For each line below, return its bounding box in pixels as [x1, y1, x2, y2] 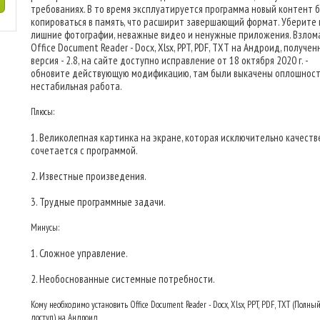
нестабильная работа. [31, 79, 122, 93]
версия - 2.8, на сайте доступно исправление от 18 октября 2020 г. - [31, 54, 308, 67]
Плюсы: [31, 106, 54, 118]
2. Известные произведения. [31, 169, 146, 183]
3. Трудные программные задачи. [31, 195, 166, 209]
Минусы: [31, 221, 59, 234]
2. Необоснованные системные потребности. [31, 272, 215, 286]
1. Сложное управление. [31, 246, 128, 260]
